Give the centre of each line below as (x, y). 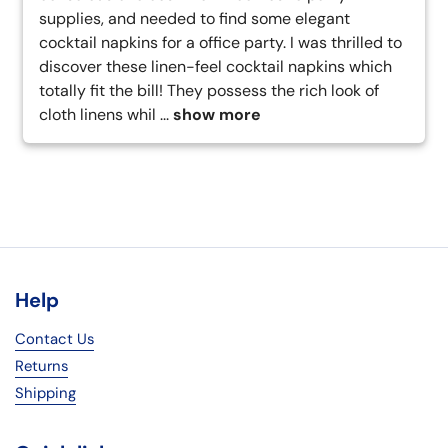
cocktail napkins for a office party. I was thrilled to (220, 43)
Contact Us (54, 339)
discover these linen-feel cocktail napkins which (215, 67)
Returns (41, 366)
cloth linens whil (97, 115)
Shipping (45, 393)
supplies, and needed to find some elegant (194, 19)
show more (217, 115)
